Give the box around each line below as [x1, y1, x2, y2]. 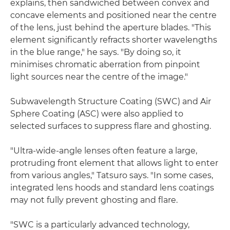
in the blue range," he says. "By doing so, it [10, 47, 181, 57]
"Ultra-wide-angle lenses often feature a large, [10, 145, 197, 156]
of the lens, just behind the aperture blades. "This [10, 22, 211, 32]
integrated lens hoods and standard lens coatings [10, 182, 214, 193]
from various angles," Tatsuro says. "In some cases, [10, 170, 213, 180]
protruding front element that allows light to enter [10, 158, 218, 168]
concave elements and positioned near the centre [10, 10, 217, 20]
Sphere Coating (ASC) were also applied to [10, 108, 183, 119]
